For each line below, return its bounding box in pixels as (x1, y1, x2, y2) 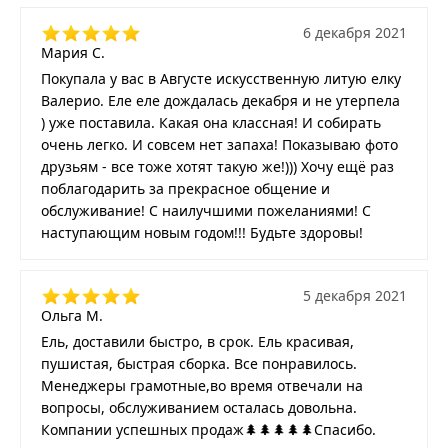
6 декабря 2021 (303, 23, 407, 43)
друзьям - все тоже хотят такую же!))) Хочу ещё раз (41, 157, 394, 177)
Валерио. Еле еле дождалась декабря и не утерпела (41, 91, 400, 111)
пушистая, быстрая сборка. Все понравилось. (41, 354, 357, 374)
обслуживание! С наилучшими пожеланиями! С (41, 201, 371, 221)
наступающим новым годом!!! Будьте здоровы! (41, 223, 363, 243)
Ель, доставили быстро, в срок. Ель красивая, (41, 332, 354, 352)
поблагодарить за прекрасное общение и (41, 179, 330, 199)
